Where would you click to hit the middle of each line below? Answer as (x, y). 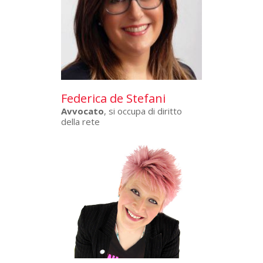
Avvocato (82, 111)
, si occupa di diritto (143, 111)
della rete (80, 121)
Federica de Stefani (113, 98)
